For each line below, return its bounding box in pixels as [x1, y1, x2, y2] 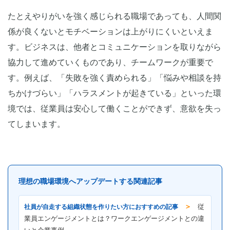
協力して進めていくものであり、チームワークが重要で [8, 58, 213, 67]
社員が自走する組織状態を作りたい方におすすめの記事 [24, 203, 178, 211]
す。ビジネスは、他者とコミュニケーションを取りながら [8, 43, 221, 52]
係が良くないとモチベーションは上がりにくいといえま [8, 27, 213, 36]
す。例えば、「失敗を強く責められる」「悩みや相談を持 [8, 73, 221, 83]
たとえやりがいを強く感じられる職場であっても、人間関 [8, 12, 221, 21]
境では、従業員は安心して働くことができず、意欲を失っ [8, 104, 221, 113]
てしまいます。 [8, 120, 65, 129]
